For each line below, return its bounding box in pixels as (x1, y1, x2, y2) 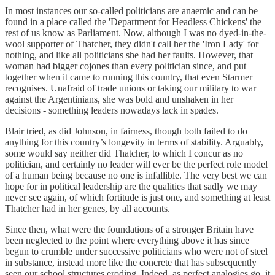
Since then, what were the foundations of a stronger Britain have (5, 223, 254, 234)
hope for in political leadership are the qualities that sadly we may (5, 180, 257, 192)
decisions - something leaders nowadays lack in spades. (5, 104, 219, 115)
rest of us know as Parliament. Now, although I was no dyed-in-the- (5, 27, 266, 38)
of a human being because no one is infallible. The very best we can (5, 169, 267, 180)
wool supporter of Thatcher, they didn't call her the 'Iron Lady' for (5, 38, 258, 49)
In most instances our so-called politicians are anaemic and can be (5, 5, 258, 16)
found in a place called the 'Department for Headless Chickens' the (5, 16, 261, 27)
